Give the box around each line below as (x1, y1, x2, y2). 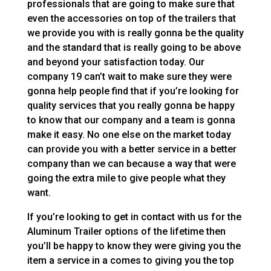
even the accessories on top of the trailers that (27, 13, 236, 25)
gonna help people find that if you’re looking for (27, 85, 239, 97)
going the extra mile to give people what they (27, 172, 226, 184)
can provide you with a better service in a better (27, 143, 237, 155)
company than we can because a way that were (27, 158, 236, 170)
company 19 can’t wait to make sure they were (27, 71, 232, 83)
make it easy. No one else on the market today (27, 129, 231, 141)
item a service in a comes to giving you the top (27, 255, 234, 267)
